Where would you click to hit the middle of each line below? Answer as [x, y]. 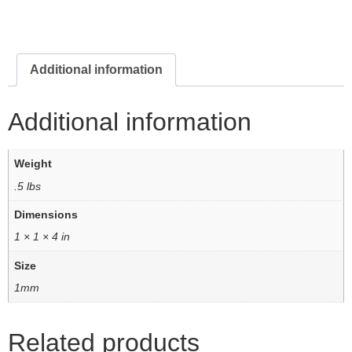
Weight [33, 164]
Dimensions [46, 214]
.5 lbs [28, 186]
